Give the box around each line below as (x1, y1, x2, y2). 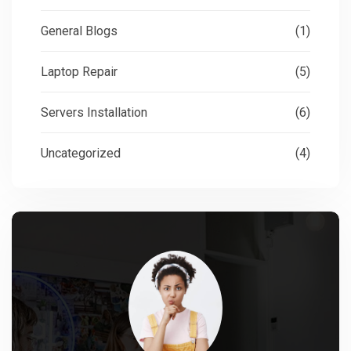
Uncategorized (41, 146, 121, 161)
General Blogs (41, 24, 118, 39)
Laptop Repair (41, 64, 118, 80)
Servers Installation (41, 105, 147, 121)
